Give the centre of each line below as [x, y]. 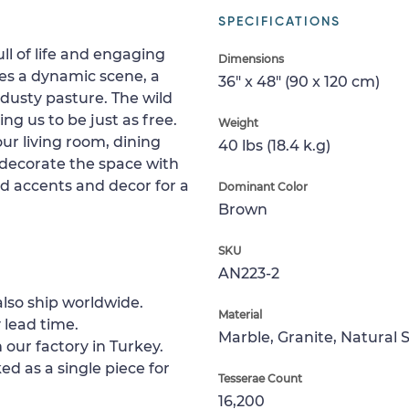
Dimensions [251, 59]
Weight [238, 123]
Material [240, 315]
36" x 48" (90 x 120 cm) [299, 82]
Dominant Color [263, 187]
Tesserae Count [260, 378]
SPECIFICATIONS [279, 22]
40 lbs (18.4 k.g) [274, 146]
